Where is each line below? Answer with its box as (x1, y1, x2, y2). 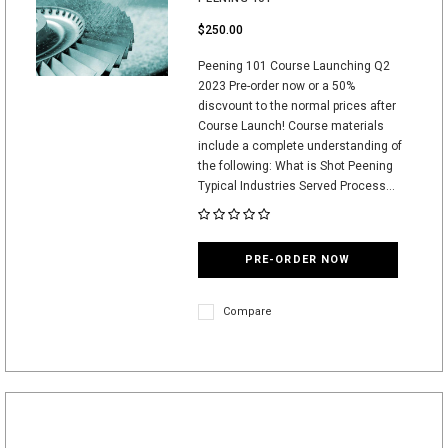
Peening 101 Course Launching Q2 (197, 59, 390, 73)
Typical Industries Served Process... (197, 179, 395, 193)
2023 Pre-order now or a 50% (197, 79, 355, 93)
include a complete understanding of (197, 139, 402, 153)
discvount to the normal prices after (197, 99, 396, 113)
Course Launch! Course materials (197, 119, 384, 133)
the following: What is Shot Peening (197, 159, 393, 173)
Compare (222, 305, 272, 318)
